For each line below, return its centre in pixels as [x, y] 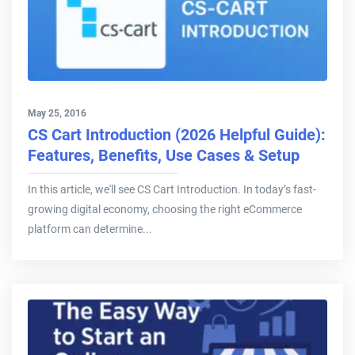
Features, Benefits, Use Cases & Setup [164, 156]
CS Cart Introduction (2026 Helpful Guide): [177, 135]
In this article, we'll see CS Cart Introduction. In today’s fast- [172, 190]
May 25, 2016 [57, 114]
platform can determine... [90, 229]
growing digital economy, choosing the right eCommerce [165, 210]
